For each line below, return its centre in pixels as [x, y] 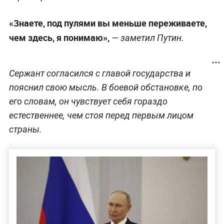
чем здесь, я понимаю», [59, 37]
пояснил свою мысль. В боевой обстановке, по [105, 87]
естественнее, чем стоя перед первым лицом [101, 115]
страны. [25, 129]
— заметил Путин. [146, 37]
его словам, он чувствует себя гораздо [88, 101]
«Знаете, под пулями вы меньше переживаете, [108, 23]
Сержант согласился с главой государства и [99, 73]
